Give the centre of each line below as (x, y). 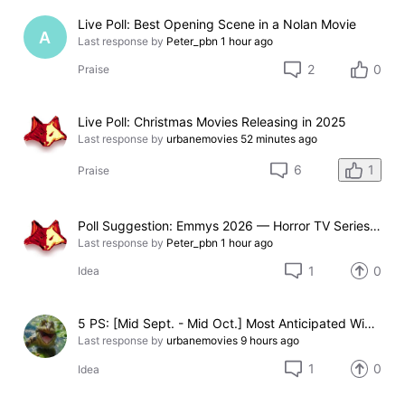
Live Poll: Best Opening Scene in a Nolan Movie (217, 24)
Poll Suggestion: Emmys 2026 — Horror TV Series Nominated (376, 226)
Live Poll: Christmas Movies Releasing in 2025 (212, 122)
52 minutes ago (279, 139)
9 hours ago (270, 341)
